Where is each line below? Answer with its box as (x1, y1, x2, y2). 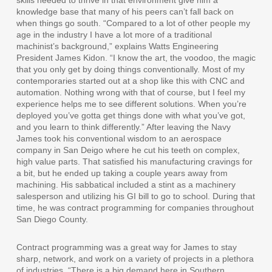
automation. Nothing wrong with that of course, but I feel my (16, 87, 245, 98)
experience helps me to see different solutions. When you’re (16, 99, 246, 109)
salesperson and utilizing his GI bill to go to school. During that (16, 191, 255, 202)
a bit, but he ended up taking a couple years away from (16, 168, 228, 178)
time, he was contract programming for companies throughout (16, 203, 254, 213)
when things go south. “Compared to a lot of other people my (16, 18, 250, 29)
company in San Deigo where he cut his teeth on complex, (16, 145, 240, 155)
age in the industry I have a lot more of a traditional (16, 30, 212, 40)
